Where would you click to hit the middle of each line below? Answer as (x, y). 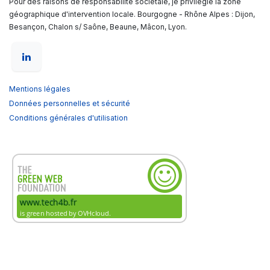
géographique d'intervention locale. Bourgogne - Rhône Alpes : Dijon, (132, 14)
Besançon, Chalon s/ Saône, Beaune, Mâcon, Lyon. (98, 27)
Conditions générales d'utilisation (68, 118)
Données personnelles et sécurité (70, 104)
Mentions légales (40, 89)
